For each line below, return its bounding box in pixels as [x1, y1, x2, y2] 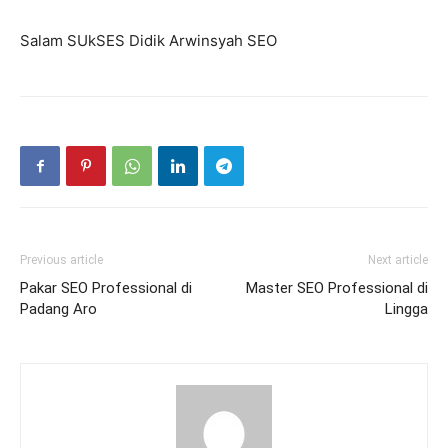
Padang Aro [20, 300, 97, 319]
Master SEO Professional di [246, 279, 428, 298]
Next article [368, 253, 428, 268]
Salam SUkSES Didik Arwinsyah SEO [20, 31, 277, 51]
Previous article [20, 253, 103, 268]
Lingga [385, 300, 428, 319]
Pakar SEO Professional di [20, 279, 192, 298]
